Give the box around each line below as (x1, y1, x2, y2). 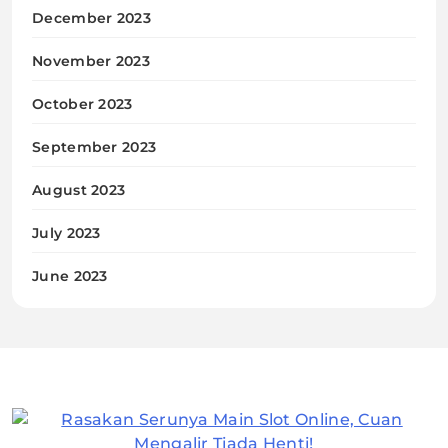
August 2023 (32, 180, 126, 199)
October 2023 (32, 94, 133, 113)
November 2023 (32, 51, 150, 70)
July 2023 (32, 223, 101, 242)
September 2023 (32, 137, 157, 156)
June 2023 (32, 266, 108, 285)
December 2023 (32, 8, 151, 27)
